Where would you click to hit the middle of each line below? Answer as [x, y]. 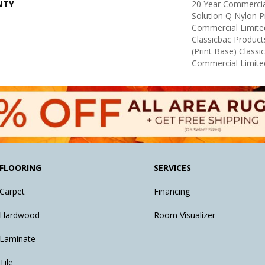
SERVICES [173, 168]
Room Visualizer [185, 215]
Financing [172, 192]
